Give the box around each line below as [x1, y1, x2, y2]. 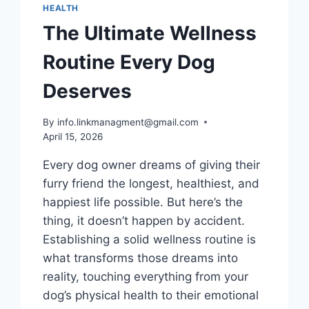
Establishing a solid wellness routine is [43, 232, 257, 246]
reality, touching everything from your [43, 269, 249, 283]
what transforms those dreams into [43, 250, 239, 265]
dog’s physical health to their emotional [43, 288, 259, 302]
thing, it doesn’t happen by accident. [43, 213, 246, 228]
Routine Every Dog [43, 50, 216, 74]
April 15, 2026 [43, 130, 103, 142]
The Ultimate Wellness [43, 21, 257, 46]
